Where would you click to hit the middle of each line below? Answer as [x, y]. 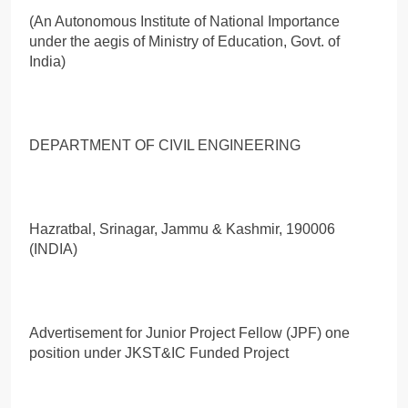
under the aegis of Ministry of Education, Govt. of [184, 41]
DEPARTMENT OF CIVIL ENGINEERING [165, 145]
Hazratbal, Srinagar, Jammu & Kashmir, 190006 [182, 229]
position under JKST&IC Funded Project [159, 352]
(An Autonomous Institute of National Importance [184, 21]
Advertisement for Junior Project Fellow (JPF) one [189, 332]
